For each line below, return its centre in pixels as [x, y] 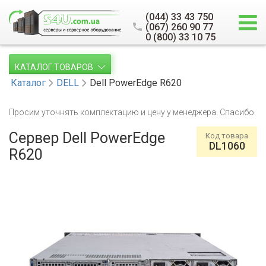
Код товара [227, 136]
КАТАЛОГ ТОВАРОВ [55, 67]
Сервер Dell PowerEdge [87, 138]
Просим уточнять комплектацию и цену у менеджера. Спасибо [132, 112]
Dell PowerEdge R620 [136, 83]
